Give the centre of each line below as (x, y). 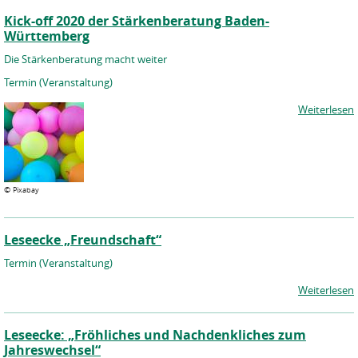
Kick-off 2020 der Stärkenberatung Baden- (137, 21)
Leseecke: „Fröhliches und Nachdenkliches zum (155, 335)
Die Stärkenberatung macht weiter (86, 59)
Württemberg (47, 36)
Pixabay (26, 190)
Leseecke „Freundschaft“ (83, 240)
